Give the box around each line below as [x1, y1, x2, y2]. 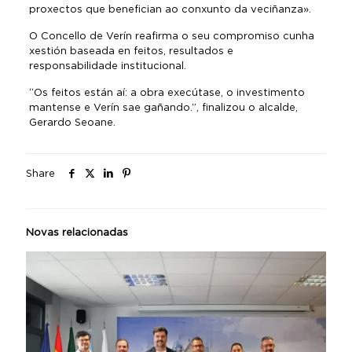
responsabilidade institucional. [28, 59, 186, 71]
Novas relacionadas [26, 225, 128, 238]
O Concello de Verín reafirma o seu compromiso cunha [28, 29, 314, 42]
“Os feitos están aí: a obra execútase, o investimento [28, 86, 305, 98]
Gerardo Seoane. [28, 115, 115, 128]
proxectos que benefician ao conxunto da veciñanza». [28, 2, 311, 15]
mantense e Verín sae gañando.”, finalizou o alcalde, [28, 101, 298, 113]
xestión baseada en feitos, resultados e [28, 44, 233, 57]
